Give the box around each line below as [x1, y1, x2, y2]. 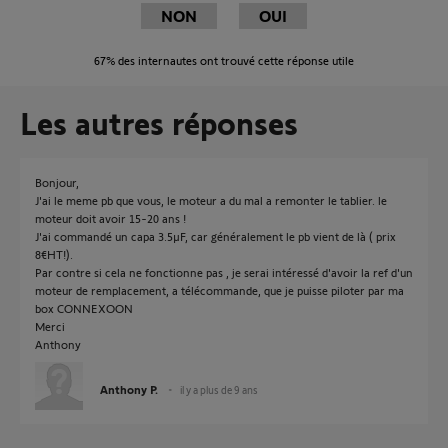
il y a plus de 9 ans [180, 383, 258, 396]
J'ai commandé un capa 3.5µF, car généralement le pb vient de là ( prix [35, 229, 396, 243]
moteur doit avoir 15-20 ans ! [35, 211, 186, 225]
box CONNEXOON [35, 301, 133, 315]
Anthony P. [100, 382, 158, 396]
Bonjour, [35, 175, 79, 189]
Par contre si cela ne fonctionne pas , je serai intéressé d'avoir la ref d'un [35, 265, 413, 279]
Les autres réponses [20, 103, 298, 141]
